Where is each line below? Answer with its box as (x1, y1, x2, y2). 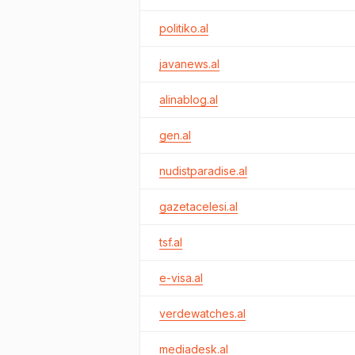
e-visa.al (159, 271, 203, 284)
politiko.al (159, 21, 208, 35)
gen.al (159, 128, 191, 142)
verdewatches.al (159, 307, 246, 320)
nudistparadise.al (159, 164, 247, 177)
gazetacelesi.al (159, 200, 238, 213)
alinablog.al (159, 93, 218, 106)
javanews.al (159, 57, 219, 71)
